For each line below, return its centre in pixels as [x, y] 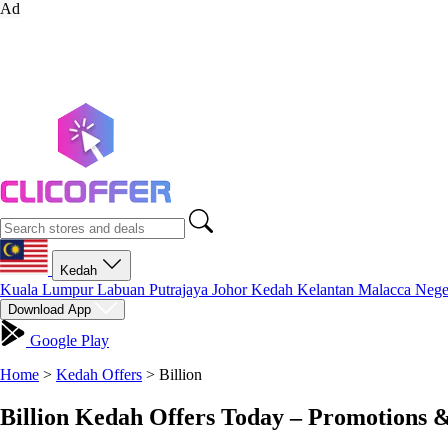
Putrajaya [180, 289]
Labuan [123, 289]
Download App [51, 309]
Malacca [386, 289]
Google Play [67, 340]
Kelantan [327, 289]
